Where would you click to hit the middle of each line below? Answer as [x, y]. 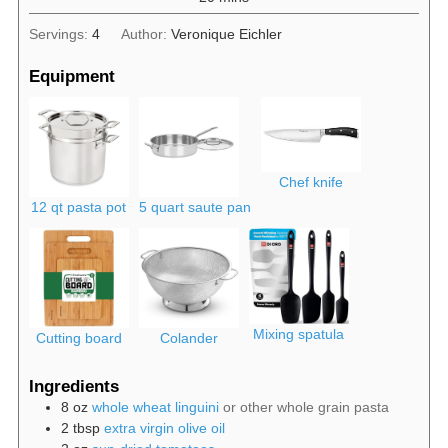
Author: [146, 33]
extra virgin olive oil [164, 428]
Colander [188, 338]
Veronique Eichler [227, 33]
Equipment [71, 76]
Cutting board [78, 338]
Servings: [60, 33]
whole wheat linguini [155, 407]
